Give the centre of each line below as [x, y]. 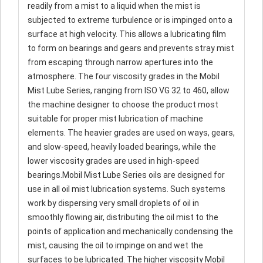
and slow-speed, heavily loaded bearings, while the [122, 147]
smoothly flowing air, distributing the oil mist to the [123, 217]
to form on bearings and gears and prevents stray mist [131, 48]
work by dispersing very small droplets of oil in [113, 203]
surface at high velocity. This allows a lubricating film [127, 34]
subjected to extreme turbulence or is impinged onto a [130, 20]
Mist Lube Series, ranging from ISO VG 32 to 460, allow [129, 90]
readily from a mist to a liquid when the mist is [114, 6]
